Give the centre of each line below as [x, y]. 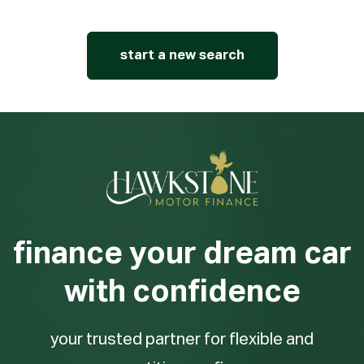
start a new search [182, 56]
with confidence [182, 292]
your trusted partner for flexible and [182, 339]
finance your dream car [182, 254]
